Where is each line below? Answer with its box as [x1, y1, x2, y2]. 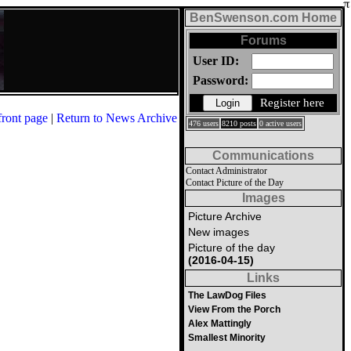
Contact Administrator [186, 165, 267, 176]
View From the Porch [188, 304, 280, 315]
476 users [189, 119, 219, 128]
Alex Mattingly [188, 318, 251, 329]
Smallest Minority [188, 332, 266, 343]
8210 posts [222, 119, 256, 128]
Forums [240, 34, 287, 47]
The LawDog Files [188, 290, 266, 301]
